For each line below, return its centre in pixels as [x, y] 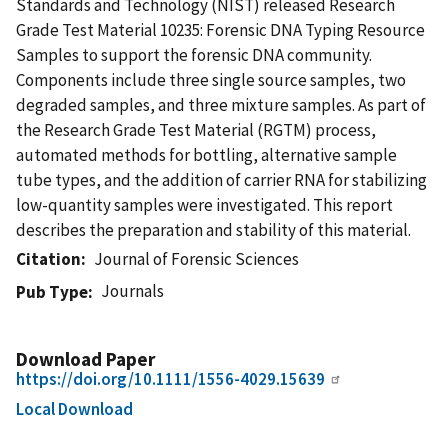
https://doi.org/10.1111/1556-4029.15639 [170, 378]
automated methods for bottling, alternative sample [206, 154]
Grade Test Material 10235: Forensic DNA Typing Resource [220, 29]
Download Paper [85, 358]
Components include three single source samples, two [211, 79]
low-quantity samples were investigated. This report [204, 204]
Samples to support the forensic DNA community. [194, 54]
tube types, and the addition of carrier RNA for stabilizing [221, 179]
